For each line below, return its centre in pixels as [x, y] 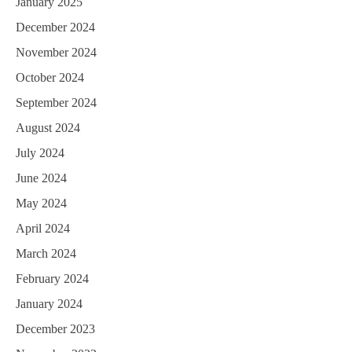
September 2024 [56, 103]
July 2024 [40, 153]
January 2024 [49, 304]
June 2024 [41, 178]
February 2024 [52, 279]
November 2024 [56, 53]
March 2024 [46, 254]
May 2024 [41, 203]
